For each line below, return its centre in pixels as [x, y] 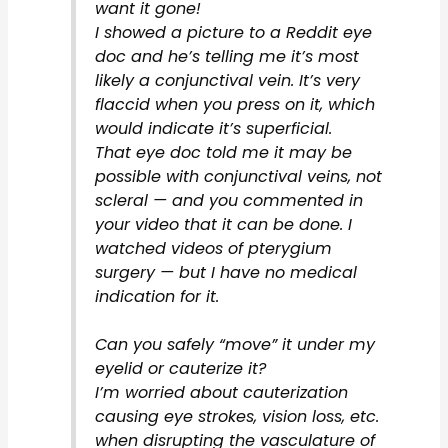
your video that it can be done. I [223, 225]
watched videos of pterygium [213, 249]
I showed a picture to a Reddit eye [233, 33]
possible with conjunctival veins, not [238, 177]
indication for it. [156, 297]
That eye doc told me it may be [223, 153]
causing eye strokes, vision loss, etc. [236, 417]
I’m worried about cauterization [221, 393]
